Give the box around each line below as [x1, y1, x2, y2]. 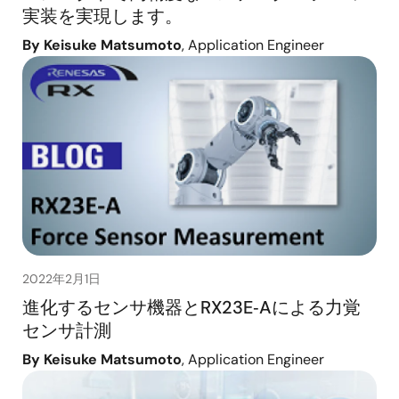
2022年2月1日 [22, 271, 101, 288]
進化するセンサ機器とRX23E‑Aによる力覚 [22, 296, 361, 320]
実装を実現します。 [22, 4, 183, 28]
